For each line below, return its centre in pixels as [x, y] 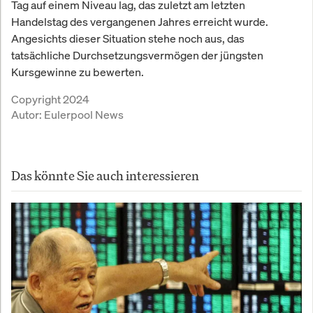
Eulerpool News [84, 114]
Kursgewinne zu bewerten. [78, 72]
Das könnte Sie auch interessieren [105, 175]
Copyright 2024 [50, 99]
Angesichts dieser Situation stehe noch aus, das [128, 38]
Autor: [28, 114]
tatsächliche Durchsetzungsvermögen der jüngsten [137, 55]
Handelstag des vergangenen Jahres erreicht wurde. [140, 21]
